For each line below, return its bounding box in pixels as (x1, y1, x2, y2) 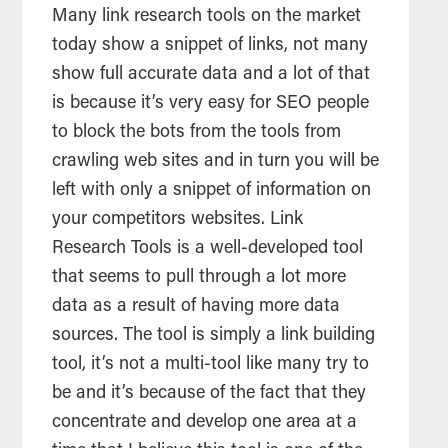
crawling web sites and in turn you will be (52, 153, 380, 172)
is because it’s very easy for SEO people (52, 95, 370, 114)
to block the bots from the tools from (52, 124, 342, 143)
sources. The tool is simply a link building (52, 327, 376, 346)
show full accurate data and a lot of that (52, 66, 371, 85)
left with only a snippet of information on (52, 182, 372, 201)
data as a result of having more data (52, 298, 341, 317)
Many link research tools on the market (52, 8, 362, 27)
